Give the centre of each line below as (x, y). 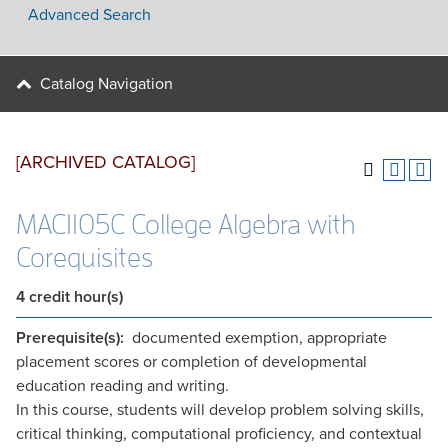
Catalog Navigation (106, 84)
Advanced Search (89, 15)
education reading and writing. (122, 386)
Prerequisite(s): (70, 338)
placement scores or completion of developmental (191, 362)
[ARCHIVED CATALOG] (105, 162)
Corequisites (84, 258)
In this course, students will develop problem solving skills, (220, 410)
